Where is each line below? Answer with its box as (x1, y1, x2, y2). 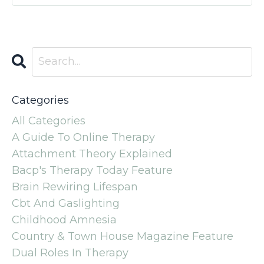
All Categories (12, 114, 85, 127)
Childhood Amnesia (12, 213, 117, 226)
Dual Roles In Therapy (12, 246, 128, 259)
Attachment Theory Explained (12, 147, 172, 160)
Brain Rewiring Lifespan (12, 180, 138, 193)
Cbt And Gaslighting (12, 196, 120, 210)
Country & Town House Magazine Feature (12, 229, 233, 243)
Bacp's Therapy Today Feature (12, 163, 173, 177)
